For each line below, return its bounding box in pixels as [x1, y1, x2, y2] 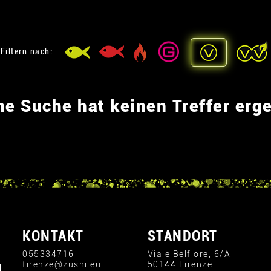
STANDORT [147, 227, 218, 244]
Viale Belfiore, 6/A [147, 249, 230, 259]
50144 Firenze [147, 260, 212, 269]
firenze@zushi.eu [22, 260, 101, 269]
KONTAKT [22, 227, 84, 244]
